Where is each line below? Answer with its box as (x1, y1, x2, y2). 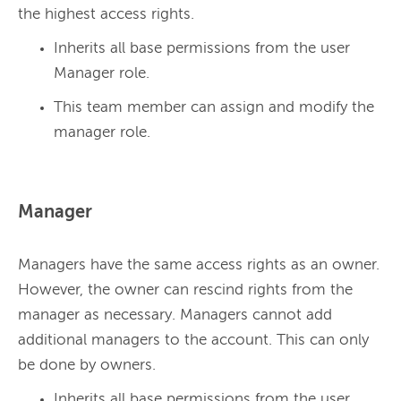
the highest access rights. (18, 7, 199, 23)
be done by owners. (18, 358, 160, 374)
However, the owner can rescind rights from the (18, 283, 353, 299)
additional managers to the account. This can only (18, 333, 369, 349)
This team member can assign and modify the (54, 100, 374, 116)
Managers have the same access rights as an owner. (18, 258, 380, 274)
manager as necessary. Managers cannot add (18, 308, 332, 324)
